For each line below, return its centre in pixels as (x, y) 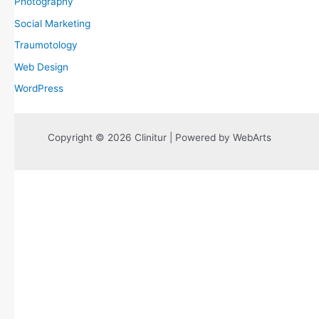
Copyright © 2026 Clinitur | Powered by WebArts (159, 138)
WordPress (39, 89)
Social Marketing (52, 23)
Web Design (41, 67)
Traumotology (46, 45)
